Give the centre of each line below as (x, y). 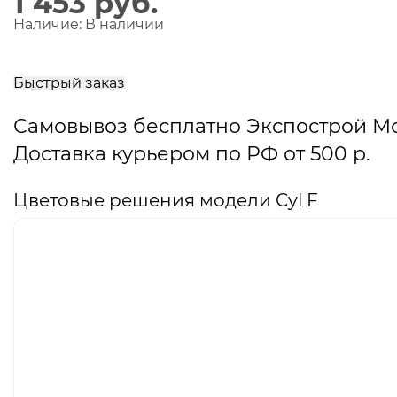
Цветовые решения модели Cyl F (166, 200)
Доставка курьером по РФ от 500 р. (192, 153)
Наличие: (49, 24)
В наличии (125, 24)
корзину (53, 61)
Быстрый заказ (69, 83)
